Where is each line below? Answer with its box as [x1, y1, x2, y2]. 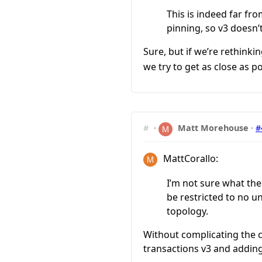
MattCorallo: [160, 152, 218, 166]
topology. [167, 204, 208, 218]
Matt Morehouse [178, 122, 249, 134]
